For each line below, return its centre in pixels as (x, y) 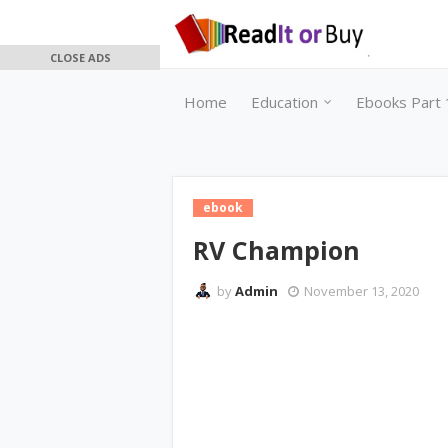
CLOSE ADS (80, 57)
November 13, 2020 (361, 291)
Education (284, 102)
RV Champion (276, 250)
